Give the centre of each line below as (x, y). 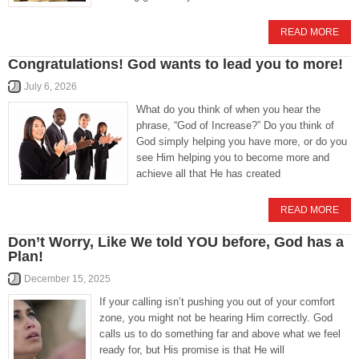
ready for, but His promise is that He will (192, 350)
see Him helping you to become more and (233, 157)
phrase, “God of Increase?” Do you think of (235, 125)
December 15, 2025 (67, 279)
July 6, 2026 (50, 87)
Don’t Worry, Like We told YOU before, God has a (176, 242)
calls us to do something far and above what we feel (220, 334)
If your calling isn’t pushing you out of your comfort (217, 302)
